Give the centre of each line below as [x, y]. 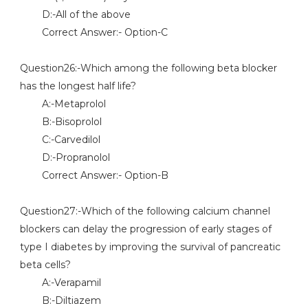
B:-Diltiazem [60, 300]
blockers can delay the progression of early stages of [145, 229]
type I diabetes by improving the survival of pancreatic [150, 247]
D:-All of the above [75, 14]
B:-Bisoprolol [60, 122]
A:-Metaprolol [63, 104]
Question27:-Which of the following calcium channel [145, 211]
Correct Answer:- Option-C [93, 32]
